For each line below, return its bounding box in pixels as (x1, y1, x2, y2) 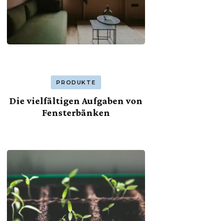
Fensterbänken (42, 107, 110, 118)
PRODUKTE (56, 78, 96, 86)
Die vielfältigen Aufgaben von (9, 95, 143, 106)
